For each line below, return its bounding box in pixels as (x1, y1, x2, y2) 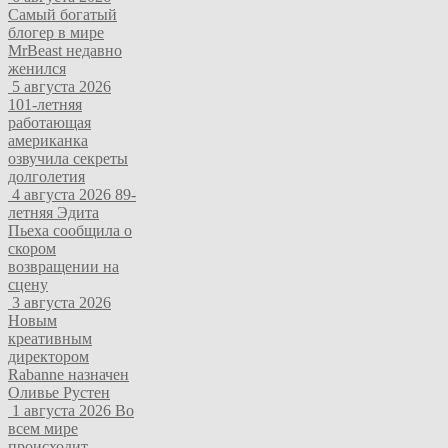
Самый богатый (8, 5, 117, 23)
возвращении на (8, 257, 119, 275)
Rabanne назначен (8, 365, 129, 383)
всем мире (8, 419, 78, 437)
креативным (8, 329, 92, 347)
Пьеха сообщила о (8, 221, 132, 239)
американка (8, 131, 88, 149)
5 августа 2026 (12, 77, 111, 95)
